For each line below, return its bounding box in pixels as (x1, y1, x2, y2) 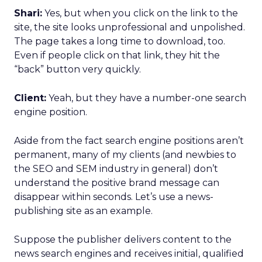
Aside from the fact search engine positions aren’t (14, 135, 244, 146)
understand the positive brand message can (14, 177, 219, 188)
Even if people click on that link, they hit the (14, 50, 220, 61)
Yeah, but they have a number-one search (46, 92, 246, 104)
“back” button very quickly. (14, 64, 141, 75)
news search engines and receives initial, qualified (14, 248, 244, 259)
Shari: (14, 8, 42, 19)
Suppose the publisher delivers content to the (14, 234, 232, 245)
